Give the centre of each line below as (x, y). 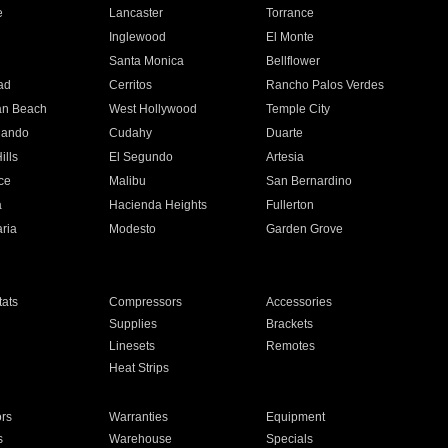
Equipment (296, 417)
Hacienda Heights (157, 205)
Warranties (138, 417)
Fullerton (290, 205)
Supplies (132, 324)
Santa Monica (146, 61)
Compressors (145, 302)
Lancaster (135, 13)
